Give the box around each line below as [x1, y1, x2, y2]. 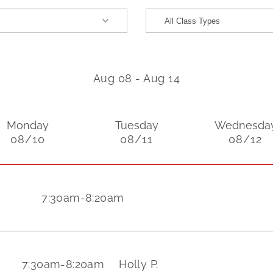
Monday [6, 119, 49, 132]
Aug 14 [143, 72, 180, 85]
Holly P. [119, 258, 158, 271]
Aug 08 [93, 72, 132, 85]
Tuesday [115, 119, 158, 132]
